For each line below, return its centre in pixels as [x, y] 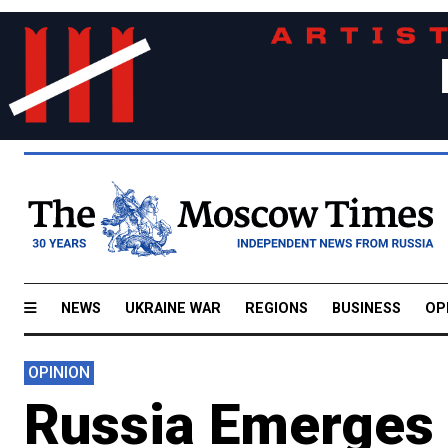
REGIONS [276, 308]
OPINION [59, 372]
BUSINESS [366, 308]
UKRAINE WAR [173, 308]
